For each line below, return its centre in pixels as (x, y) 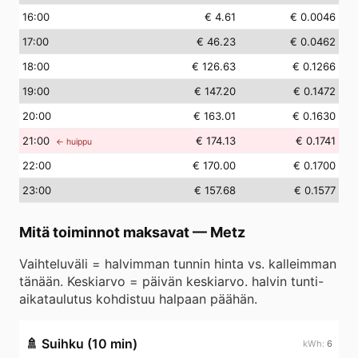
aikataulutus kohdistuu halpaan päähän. (138, 299)
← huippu (74, 142)
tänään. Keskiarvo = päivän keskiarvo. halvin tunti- (171, 281)
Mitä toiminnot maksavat (104, 232)
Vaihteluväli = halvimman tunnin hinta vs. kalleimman (178, 264)
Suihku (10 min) (89, 344)
